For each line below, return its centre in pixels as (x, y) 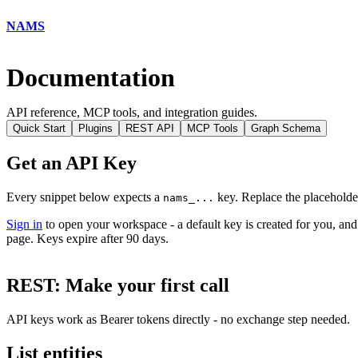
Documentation (91, 78)
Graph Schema (286, 129)
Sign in (24, 225)
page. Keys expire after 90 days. (88, 239)
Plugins (95, 129)
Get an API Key (72, 163)
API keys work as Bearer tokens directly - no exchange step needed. (178, 320)
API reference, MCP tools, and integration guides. (132, 113)
